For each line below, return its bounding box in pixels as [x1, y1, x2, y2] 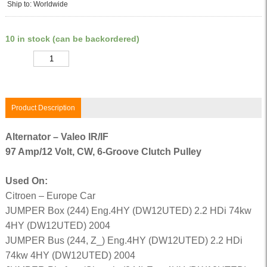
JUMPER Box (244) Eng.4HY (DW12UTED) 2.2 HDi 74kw [5, 206, 252, 216]
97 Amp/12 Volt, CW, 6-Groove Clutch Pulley [5, 147, 201, 157]
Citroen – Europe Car [5, 191, 95, 201]
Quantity [4, 55, 32, 63]
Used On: [5, 176, 48, 186]
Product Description [11, 104, 75, 112]
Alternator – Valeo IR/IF [5, 132, 108, 142]
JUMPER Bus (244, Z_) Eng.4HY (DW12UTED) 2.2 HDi [5, 235, 243, 246]
